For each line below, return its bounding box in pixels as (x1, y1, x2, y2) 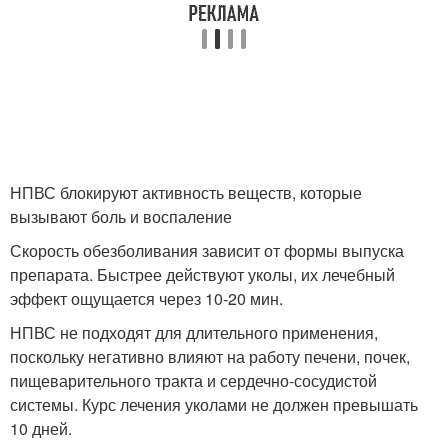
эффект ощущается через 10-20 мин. (10, 287, 283, 310)
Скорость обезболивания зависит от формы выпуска (10, 239, 404, 262)
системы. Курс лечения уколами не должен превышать (10, 393, 418, 416)
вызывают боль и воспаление (10, 205, 232, 228)
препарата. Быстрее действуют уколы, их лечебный (10, 263, 395, 286)
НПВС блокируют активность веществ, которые (10, 181, 362, 204)
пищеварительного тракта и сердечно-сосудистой (10, 369, 377, 392)
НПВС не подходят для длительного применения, (10, 321, 378, 344)
